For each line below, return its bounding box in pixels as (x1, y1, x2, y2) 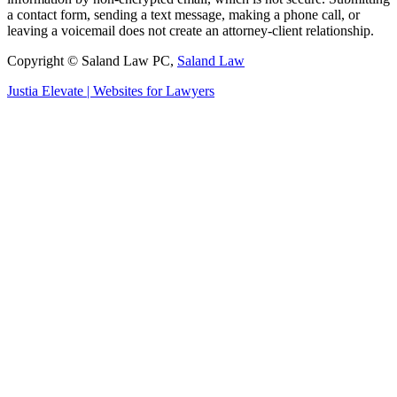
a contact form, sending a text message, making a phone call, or (7, 6, 360, 22)
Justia (7, 82, 38, 98)
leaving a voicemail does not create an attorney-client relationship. (7, 22, 374, 38)
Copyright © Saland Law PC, (7, 52, 177, 68)
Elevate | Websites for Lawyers (38, 82, 214, 98)
